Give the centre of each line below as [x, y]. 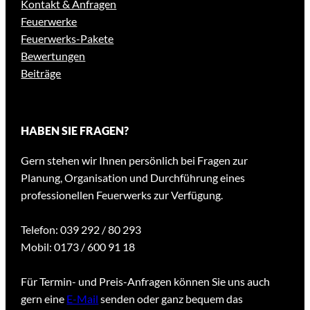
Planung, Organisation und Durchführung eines [133, 177]
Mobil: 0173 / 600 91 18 [78, 246]
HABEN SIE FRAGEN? [75, 130]
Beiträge [41, 73]
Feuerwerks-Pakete [67, 39]
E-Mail [83, 298]
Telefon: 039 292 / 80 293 [81, 229]
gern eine [44, 298]
